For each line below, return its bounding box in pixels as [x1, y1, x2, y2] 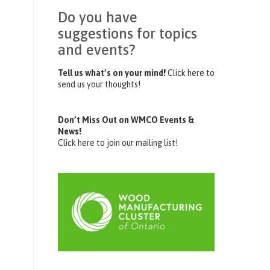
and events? [58, 42, 136, 58]
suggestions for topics [58, 25, 197, 42]
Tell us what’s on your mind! [58, 68, 168, 78]
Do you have [58, 9, 137, 25]
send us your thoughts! [58, 80, 140, 89]
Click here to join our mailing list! [58, 138, 178, 148]
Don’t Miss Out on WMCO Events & [58, 115, 194, 125]
